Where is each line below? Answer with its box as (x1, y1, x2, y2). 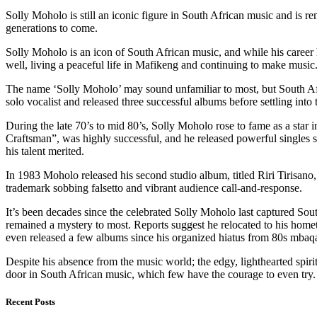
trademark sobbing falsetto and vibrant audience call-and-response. (6, 181, 302, 194)
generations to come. (6, 21, 98, 34)
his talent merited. (6, 144, 84, 157)
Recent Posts (6, 296, 55, 307)
